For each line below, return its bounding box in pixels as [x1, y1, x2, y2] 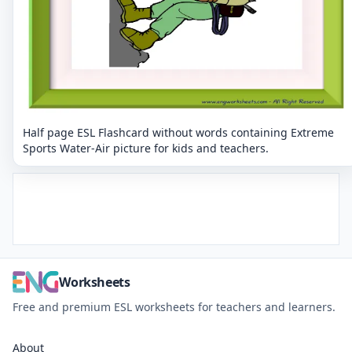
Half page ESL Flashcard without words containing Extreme [23, 125, 334, 141]
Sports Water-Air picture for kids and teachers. [23, 141, 269, 156]
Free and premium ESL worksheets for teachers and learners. [13, 299, 335, 315]
